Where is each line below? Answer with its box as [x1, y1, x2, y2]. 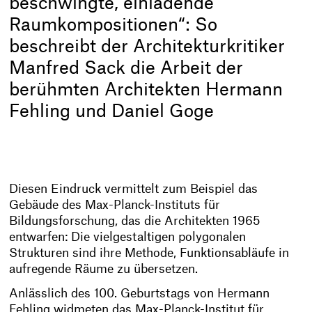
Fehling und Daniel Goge [9, 102, 214, 120]
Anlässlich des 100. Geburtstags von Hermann [9, 288, 270, 300]
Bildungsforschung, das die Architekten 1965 [9, 215, 261, 228]
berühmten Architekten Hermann [9, 81, 283, 99]
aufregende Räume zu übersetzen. [9, 263, 198, 276]
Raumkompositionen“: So [9, 16, 218, 34]
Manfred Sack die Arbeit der [9, 59, 244, 77]
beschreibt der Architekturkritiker [9, 38, 286, 56]
